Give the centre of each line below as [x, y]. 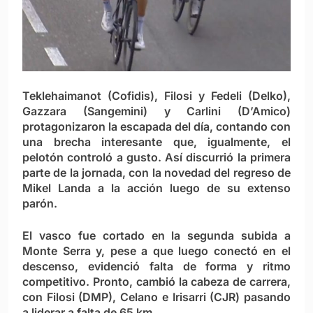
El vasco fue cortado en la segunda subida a [156, 236]
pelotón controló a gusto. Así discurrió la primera [156, 158]
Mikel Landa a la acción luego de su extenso [156, 188]
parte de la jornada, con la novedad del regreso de [156, 173]
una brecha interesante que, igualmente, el [156, 142]
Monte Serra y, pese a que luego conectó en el [156, 251]
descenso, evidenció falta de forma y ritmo [156, 267]
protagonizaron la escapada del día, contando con [156, 127]
